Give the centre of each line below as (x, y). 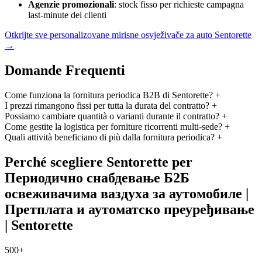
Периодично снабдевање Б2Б (97, 177)
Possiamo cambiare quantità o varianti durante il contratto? (112, 116)
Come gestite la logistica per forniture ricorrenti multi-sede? (113, 126)
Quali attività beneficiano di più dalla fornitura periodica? (110, 137)
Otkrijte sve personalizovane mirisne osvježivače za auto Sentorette (128, 35)
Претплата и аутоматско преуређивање (130, 209)
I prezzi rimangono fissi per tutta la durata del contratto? (107, 105)
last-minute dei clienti (67, 15)
